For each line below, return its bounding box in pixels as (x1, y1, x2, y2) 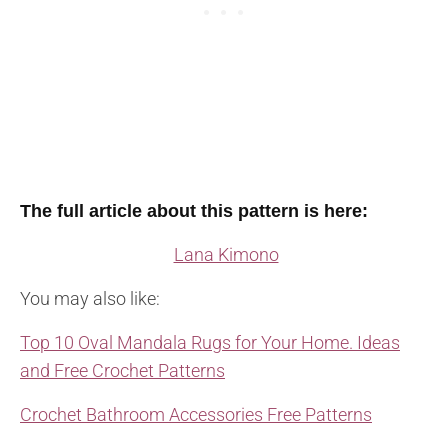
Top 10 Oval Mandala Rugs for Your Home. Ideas (20, 332, 400, 354)
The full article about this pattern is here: (20, 201, 368, 222)
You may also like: (20, 288, 160, 310)
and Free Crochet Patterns (20, 360, 225, 382)
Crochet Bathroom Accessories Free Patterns (20, 404, 372, 426)
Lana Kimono (173, 244, 279, 266)
